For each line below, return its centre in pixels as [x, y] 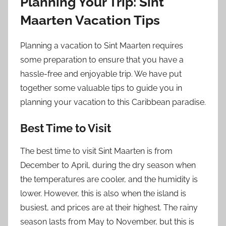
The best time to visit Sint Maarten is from [96, 151]
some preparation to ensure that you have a [102, 60]
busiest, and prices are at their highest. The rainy [109, 207]
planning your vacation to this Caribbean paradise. [113, 102]
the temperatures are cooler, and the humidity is [109, 179]
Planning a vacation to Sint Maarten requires [102, 46]
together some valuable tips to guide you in [101, 88]
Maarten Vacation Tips [90, 20]
